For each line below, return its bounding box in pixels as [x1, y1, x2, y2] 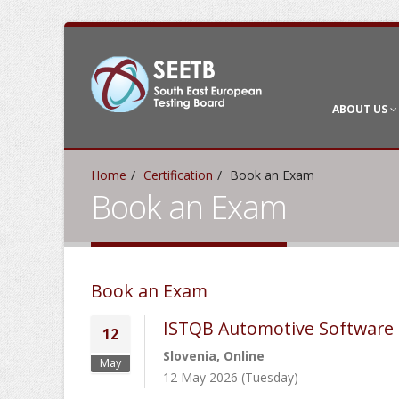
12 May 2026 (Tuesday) [163, 369, 298, 386]
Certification [143, 167, 213, 183]
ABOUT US [332, 102, 390, 117]
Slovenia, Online [163, 347, 265, 364]
